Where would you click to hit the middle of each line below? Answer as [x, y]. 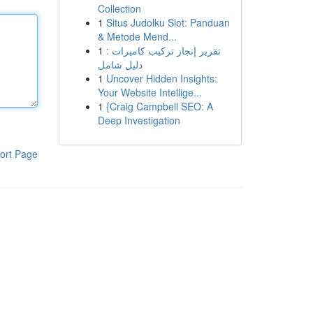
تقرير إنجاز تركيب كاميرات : [163, 50]
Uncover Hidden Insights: [161, 78]
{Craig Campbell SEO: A [159, 106]
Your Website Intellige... [150, 92]
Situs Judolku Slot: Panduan [168, 22]
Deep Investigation [139, 120]
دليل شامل [120, 64]
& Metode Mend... [137, 36]
